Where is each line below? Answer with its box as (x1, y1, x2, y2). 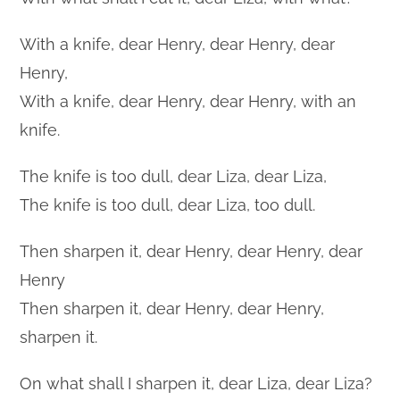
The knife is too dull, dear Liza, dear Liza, (20, 166, 328, 186)
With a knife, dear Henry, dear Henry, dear (20, 34, 336, 54)
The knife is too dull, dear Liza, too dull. (20, 195, 316, 214)
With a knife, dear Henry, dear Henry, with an (20, 91, 357, 111)
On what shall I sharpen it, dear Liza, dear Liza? (20, 373, 373, 393)
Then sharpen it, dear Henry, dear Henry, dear (20, 241, 363, 261)
